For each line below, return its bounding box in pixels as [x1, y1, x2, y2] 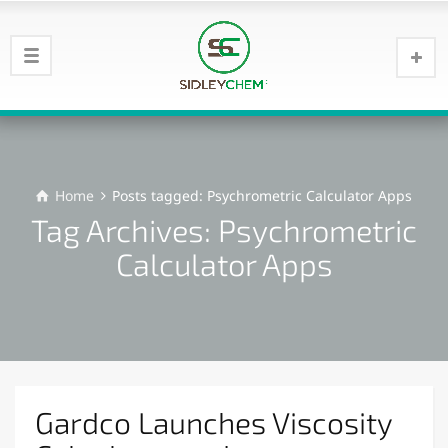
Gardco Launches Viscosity [35, 404, 392, 440]
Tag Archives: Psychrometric [31, 211, 417, 248]
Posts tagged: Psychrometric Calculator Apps [112, 186, 413, 205]
